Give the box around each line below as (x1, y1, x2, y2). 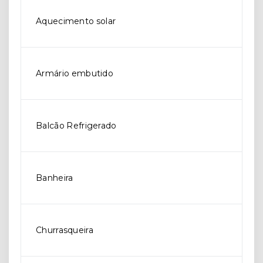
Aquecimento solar (36, 16, 116, 27)
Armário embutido (36, 68, 114, 79)
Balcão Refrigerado (36, 120, 117, 131)
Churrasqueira (36, 225, 93, 236)
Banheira (36, 173, 73, 184)
